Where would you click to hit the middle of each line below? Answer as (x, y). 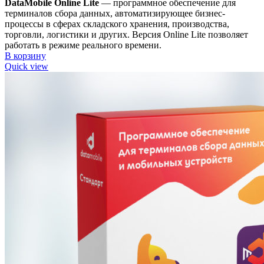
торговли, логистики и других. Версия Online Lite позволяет (126, 35)
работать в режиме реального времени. (83, 45)
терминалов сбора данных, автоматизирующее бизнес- (115, 14)
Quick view (27, 67)
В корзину (25, 56)
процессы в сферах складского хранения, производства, (117, 24)
